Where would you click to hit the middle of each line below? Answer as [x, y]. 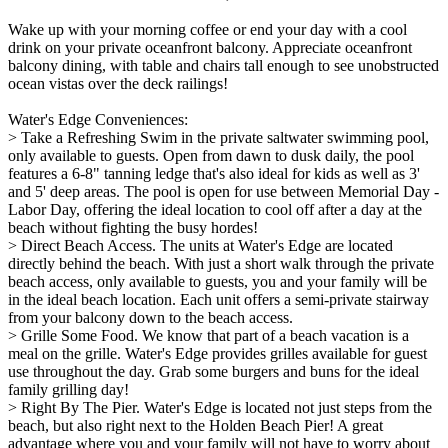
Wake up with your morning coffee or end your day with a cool [207, 29]
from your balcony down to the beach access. [150, 317]
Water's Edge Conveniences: [98, 119]
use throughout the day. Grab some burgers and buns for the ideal [213, 371]
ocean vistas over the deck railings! [118, 83]
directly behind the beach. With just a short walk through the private [221, 263]
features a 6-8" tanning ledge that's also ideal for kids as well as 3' [214, 173]
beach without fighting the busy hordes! [133, 227]
